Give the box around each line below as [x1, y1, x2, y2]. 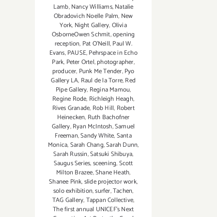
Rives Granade [52, 103, 90, 114]
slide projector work [84, 177, 137, 187]
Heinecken [57, 112, 85, 123]
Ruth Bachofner [87, 112, 130, 123]
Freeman [55, 131, 78, 141]
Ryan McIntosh [72, 122, 112, 132]
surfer [95, 186, 110, 197]
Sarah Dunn [106, 140, 138, 151]
